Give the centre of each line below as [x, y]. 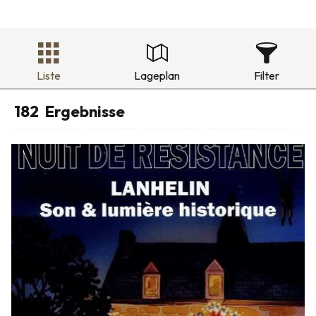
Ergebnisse [85, 111]
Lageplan [157, 75]
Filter [266, 75]
